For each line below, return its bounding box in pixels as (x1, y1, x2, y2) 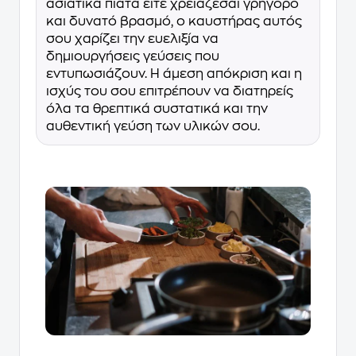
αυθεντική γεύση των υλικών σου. (46, 119, 260, 133)
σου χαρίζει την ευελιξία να (46, 32, 219, 45)
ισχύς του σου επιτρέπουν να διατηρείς (46, 84, 293, 98)
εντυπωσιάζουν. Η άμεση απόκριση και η (46, 67, 302, 80)
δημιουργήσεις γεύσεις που (46, 49, 219, 63)
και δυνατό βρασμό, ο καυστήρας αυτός (46, 14, 302, 28)
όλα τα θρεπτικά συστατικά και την (46, 102, 268, 115)
